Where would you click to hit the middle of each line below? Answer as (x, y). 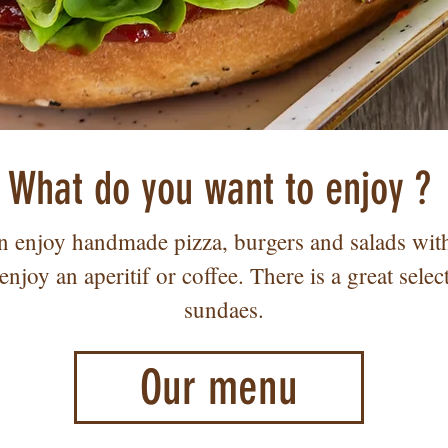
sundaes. (224, 309)
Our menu (219, 387)
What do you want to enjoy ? (219, 188)
